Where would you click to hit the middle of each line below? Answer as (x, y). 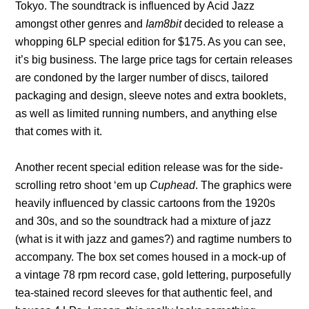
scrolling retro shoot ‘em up (81, 185)
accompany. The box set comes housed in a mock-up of (151, 257)
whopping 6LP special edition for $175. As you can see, (151, 41)
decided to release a (233, 23)
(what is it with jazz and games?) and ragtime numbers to (154, 239)
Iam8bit (164, 23)
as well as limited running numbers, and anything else (147, 113)
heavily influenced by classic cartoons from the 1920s (146, 203)
